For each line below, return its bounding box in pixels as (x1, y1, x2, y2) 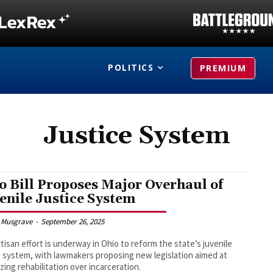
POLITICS (108, 62, 154, 73)
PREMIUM (199, 62, 247, 74)
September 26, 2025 (41, 216, 105, 227)
